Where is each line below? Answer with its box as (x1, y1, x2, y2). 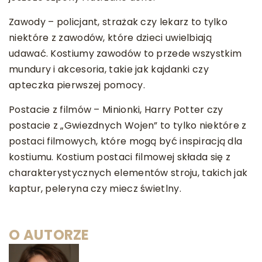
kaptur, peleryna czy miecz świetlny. (9, 182, 181, 195)
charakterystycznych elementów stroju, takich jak (9, 166, 248, 180)
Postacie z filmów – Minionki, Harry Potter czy (9, 103, 223, 116)
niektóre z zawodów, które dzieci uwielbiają (9, 31, 212, 44)
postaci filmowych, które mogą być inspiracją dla (9, 135, 243, 148)
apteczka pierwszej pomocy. (9, 78, 145, 92)
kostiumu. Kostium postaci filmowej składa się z (9, 150, 231, 164)
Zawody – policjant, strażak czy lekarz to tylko (9, 15, 228, 29)
